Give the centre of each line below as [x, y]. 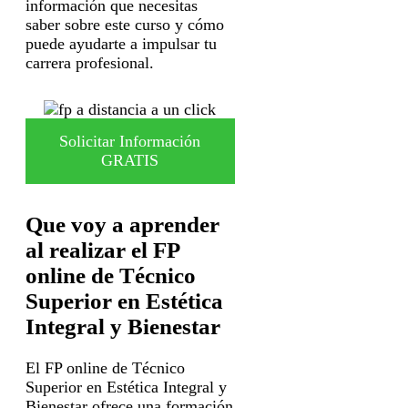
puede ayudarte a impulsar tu [121, 44]
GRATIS [130, 161]
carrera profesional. [90, 63]
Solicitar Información [130, 142]
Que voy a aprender [122, 224]
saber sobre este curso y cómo [125, 25]
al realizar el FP [102, 250]
